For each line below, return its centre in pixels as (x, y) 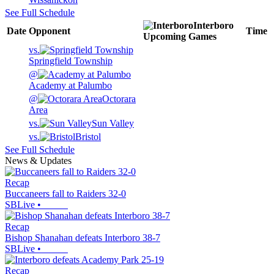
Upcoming (165, 37)
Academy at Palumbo (70, 86)
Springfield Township (71, 61)
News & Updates (38, 161)
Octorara (119, 99)
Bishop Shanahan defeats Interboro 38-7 (83, 238)
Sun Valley (113, 124)
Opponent (50, 31)
